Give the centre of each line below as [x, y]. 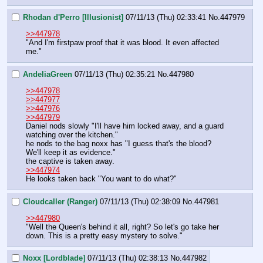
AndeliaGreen [48, 74]
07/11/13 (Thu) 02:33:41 [166, 17]
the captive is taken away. [71, 161]
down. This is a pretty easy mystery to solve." [104, 235]
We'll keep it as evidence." [72, 152]
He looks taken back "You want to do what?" [101, 178]
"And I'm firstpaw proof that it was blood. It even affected [122, 42]
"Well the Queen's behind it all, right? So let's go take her [122, 227]
